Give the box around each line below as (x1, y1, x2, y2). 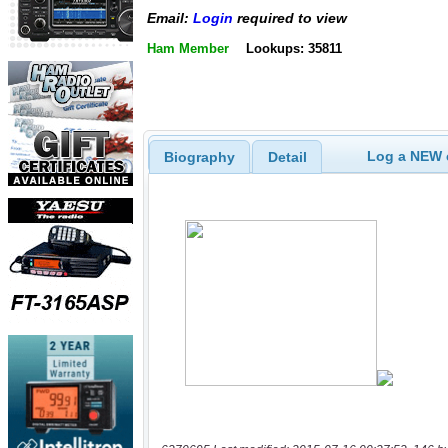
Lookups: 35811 (245, 40, 342, 56)
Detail (267, 148, 307, 165)
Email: (147, 10, 193, 27)
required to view (233, 10, 347, 27)
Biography (163, 148, 235, 165)
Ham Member (147, 40, 229, 56)
